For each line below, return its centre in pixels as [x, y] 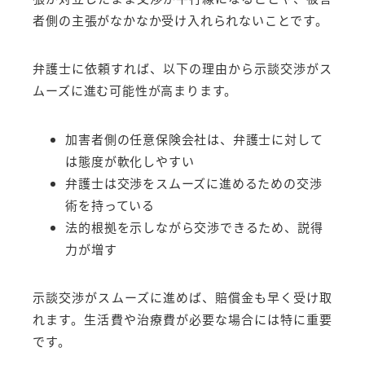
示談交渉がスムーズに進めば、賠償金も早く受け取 [182, 297]
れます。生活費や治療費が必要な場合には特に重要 [182, 319]
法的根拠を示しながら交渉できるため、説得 [194, 226]
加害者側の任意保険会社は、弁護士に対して [194, 139]
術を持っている [110, 204]
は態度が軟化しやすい [130, 161]
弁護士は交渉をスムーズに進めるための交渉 [194, 182]
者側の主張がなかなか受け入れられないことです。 [180, 20]
